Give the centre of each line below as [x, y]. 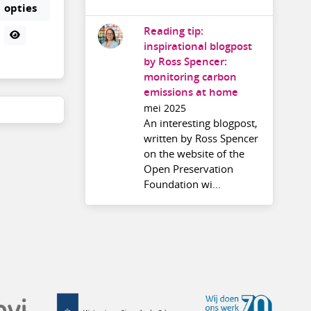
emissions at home [191, 92]
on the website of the [194, 154]
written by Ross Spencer [201, 138]
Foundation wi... [182, 184]
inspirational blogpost [197, 47]
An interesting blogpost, [200, 123]
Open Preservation [188, 169]
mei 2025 [165, 109]
